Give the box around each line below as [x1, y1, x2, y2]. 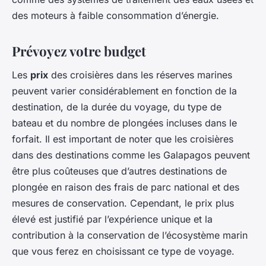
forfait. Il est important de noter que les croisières [12, 132, 233, 145]
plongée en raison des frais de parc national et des [12, 180, 239, 193]
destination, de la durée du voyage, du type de [12, 100, 221, 113]
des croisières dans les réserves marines [48, 68, 232, 81]
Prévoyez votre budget [12, 42, 146, 61]
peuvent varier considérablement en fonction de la [12, 84, 237, 97]
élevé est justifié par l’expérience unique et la [12, 213, 213, 225]
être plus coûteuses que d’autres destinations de [12, 164, 227, 177]
